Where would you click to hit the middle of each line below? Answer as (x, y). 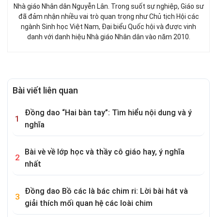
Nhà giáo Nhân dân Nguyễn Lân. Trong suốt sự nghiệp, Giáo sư (108, 7)
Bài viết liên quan (45, 91)
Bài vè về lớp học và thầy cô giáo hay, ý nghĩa (105, 152)
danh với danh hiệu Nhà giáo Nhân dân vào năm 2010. (108, 37)
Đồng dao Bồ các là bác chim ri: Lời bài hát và (106, 191)
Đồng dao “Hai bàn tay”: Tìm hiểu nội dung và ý (108, 113)
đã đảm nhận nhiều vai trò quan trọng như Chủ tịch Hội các (108, 17)
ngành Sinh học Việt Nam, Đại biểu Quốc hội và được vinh (108, 27)
